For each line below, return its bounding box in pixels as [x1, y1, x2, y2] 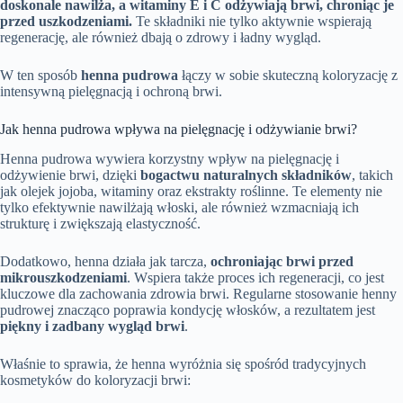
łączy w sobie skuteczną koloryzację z [178, 67, 398, 84]
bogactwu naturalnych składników [140, 167, 352, 184]
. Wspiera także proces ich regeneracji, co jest [127, 270, 384, 286]
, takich [352, 167, 393, 184]
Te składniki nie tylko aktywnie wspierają [132, 13, 372, 30]
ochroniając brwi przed [210, 254, 354, 270]
